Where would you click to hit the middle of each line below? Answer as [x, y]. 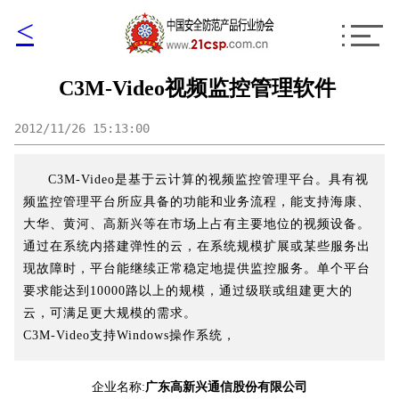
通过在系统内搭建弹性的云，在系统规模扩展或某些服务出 [197, 246]
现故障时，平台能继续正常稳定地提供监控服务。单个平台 [197, 269]
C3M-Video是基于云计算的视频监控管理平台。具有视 [208, 179]
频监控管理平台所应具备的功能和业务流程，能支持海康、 [197, 202]
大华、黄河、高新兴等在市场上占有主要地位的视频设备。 [197, 224]
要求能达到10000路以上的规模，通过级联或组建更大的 [188, 291]
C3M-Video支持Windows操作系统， [130, 335]
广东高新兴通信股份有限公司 [226, 387]
